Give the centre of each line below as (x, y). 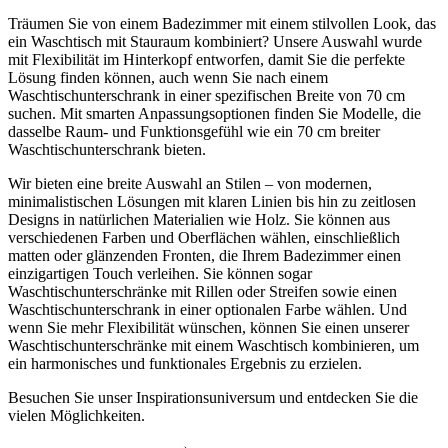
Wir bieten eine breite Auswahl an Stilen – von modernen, (190, 183)
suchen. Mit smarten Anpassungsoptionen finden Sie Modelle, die (214, 113)
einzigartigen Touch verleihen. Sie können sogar (160, 273)
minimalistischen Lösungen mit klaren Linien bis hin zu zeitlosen (212, 201)
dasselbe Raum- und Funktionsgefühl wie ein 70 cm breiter (194, 131)
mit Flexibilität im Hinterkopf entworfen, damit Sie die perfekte (206, 59)
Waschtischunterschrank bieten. (107, 149)
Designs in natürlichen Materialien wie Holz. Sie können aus (199, 219)
